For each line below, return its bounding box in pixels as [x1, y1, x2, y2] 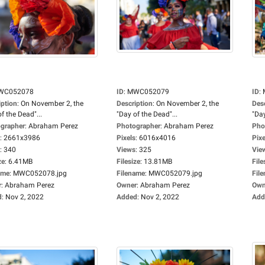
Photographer [117, 122, 160, 130]
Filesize [117, 157, 140, 166]
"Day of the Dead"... [117, 110, 177, 118]
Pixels [117, 134, 135, 142]
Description [117, 99, 153, 108]
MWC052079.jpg [148, 169, 202, 177]
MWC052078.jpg [13, 169, 67, 177]
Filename [117, 169, 145, 177]
